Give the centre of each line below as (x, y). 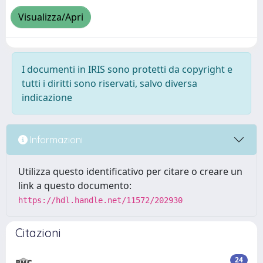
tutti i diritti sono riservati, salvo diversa (109, 83)
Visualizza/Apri (51, 17)
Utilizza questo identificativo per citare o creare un (130, 171)
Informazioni (55, 139)
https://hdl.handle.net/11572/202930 (100, 200)
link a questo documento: (75, 186)
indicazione (47, 97)
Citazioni (38, 233)
